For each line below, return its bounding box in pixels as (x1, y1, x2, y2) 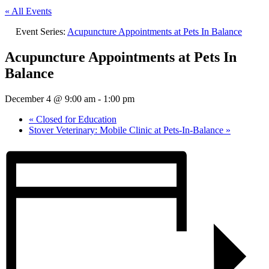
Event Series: (16, 26, 67, 37)
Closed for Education (34, 113, 116, 124)
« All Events (5, 6, 52, 16)
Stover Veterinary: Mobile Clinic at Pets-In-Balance (29, 124, 226, 135)
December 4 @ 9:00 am (5, 93, 95, 104)
